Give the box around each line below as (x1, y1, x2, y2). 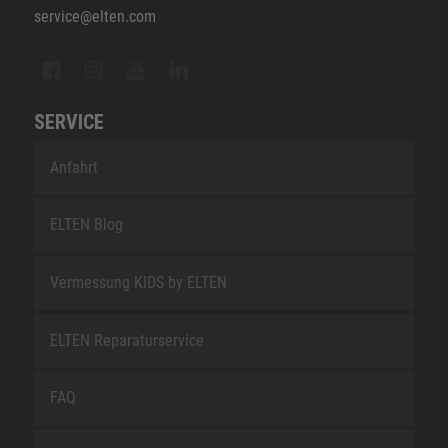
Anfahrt (49, 157, 98, 177)
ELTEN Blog (49, 215, 123, 235)
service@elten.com (33, 6, 156, 26)
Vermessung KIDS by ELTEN (49, 273, 227, 293)
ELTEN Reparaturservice (49, 330, 204, 350)
